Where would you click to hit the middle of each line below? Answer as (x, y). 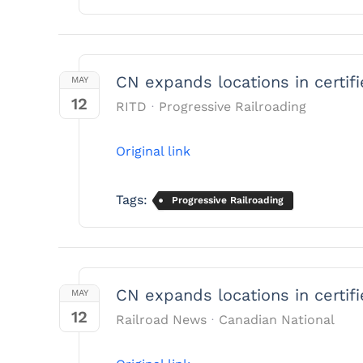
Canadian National (277, 320)
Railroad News (161, 320)
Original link (153, 152)
